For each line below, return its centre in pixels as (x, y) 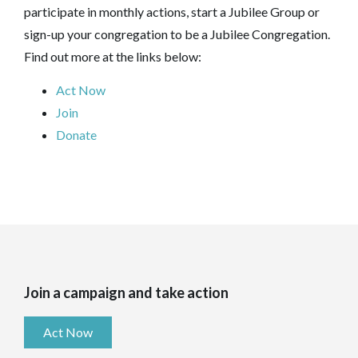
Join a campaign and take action (126, 292)
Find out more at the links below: (113, 56)
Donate (76, 134)
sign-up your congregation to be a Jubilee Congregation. (177, 34)
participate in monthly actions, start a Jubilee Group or (172, 11)
